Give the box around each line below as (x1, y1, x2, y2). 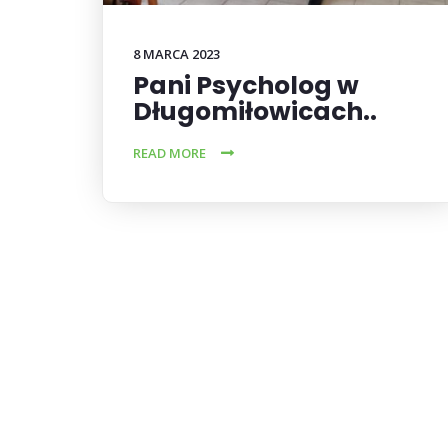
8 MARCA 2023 (133, 44, 220, 63)
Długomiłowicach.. (133, 93, 377, 129)
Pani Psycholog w (133, 67, 359, 103)
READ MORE (133, 143, 206, 162)
